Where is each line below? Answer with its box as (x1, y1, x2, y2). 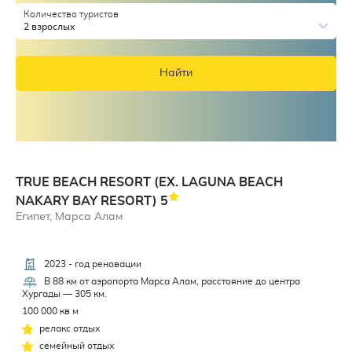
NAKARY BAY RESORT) (16, 194, 160, 207)
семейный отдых (36, 340, 115, 350)
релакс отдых (36, 323, 101, 333)
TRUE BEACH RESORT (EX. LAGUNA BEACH (16, 175, 283, 189)
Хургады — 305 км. (22, 288, 107, 299)
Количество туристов (23, 9, 119, 19)
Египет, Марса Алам (16, 211, 123, 222)
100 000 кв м (22, 306, 79, 316)
